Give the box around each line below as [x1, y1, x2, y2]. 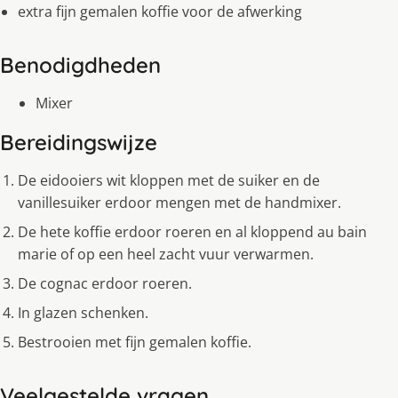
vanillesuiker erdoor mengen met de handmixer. [18, 193, 341, 213]
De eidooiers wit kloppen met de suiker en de [18, 171, 320, 191]
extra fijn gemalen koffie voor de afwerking [18, 2, 302, 22]
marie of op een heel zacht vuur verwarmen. [18, 244, 314, 265]
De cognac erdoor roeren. [18, 274, 192, 294]
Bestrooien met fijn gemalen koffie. [18, 332, 251, 353]
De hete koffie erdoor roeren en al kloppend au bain [18, 222, 367, 243]
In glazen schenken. [18, 303, 148, 323]
